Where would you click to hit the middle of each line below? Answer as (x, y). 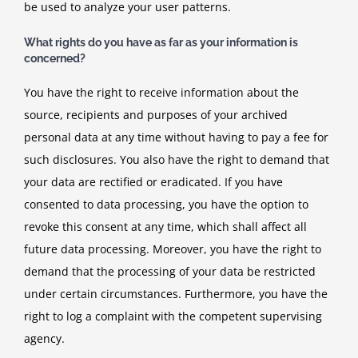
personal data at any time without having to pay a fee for (176, 137)
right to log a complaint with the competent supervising (173, 316)
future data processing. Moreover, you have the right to (173, 249)
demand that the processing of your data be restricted (170, 271)
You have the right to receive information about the (161, 92)
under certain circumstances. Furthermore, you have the (176, 293)
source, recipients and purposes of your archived (156, 114)
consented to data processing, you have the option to (166, 204)
